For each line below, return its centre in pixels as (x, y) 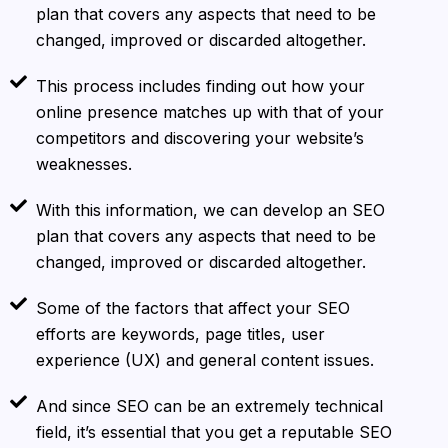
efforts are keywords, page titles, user (181, 334)
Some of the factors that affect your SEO (193, 308)
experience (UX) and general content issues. (205, 360)
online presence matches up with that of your (210, 112)
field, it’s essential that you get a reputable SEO (214, 432)
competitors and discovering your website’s (200, 138)
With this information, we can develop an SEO (211, 210)
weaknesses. (84, 164)
